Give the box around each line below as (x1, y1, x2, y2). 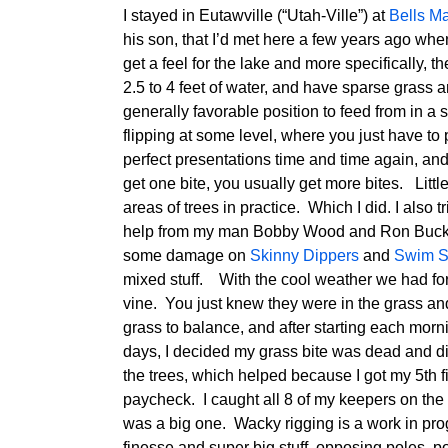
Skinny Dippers (249, 246, 359, 264)
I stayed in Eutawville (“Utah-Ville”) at (122, 6, 389, 24)
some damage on (122, 246, 250, 264)
